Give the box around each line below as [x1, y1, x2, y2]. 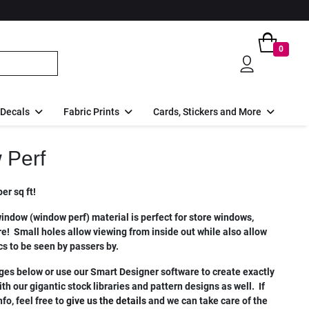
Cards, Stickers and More [153, 106, 261, 117]
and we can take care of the [146, 295, 268, 306]
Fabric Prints [63, 106, 119, 117]
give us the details [66, 295, 146, 306]
